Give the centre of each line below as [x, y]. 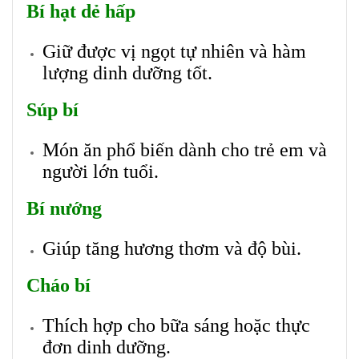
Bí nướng [64, 209]
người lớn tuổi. [101, 172]
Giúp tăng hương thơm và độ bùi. [172, 249]
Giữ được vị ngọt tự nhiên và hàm [174, 52]
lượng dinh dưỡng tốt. [127, 73]
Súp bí [52, 110]
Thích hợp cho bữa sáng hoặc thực [176, 326]
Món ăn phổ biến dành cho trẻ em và [185, 150]
